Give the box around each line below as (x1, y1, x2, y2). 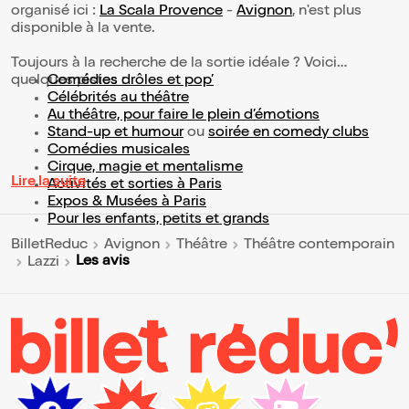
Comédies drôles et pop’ (47, 74, 214, 89)
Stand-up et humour (47, 126, 184, 142)
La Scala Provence (100, 5, 223, 20)
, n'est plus (292, 5, 362, 20)
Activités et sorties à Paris (47, 178, 222, 194)
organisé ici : (11, 5, 100, 20)
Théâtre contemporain (244, 237, 394, 253)
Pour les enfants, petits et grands (47, 213, 269, 228)
